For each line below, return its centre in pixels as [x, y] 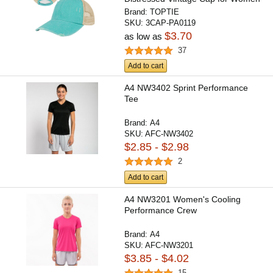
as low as [145, 36]
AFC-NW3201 [169, 245]
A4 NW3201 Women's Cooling [183, 199]
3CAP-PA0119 [171, 23]
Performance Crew [161, 210]
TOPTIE [165, 12]
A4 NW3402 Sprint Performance [186, 88]
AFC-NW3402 [169, 134]
